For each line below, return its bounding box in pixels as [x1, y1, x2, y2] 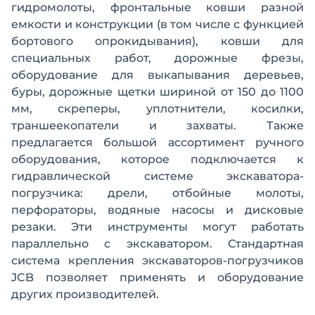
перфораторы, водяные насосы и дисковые [11, 203, 304, 217]
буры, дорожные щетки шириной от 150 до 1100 [11, 85, 304, 98]
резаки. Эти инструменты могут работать [11, 220, 304, 233]
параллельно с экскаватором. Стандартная [11, 237, 304, 250]
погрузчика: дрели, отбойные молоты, [11, 186, 304, 200]
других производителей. [11, 288, 159, 301]
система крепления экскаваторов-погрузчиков [11, 254, 304, 267]
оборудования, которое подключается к [11, 153, 304, 166]
